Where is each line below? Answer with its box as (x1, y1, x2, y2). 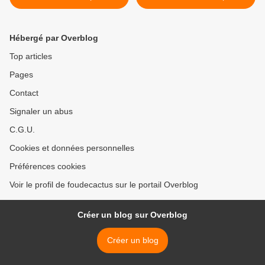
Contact (9, 88, 38, 98)
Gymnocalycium (166, 2, 226, 12)
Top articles (9, 51, 52, 62)
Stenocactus (46, 2, 92, 12)
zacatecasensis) (39, 14, 99, 24)
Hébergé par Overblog (9, 33, 98, 43)
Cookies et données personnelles (9, 143, 134, 153)
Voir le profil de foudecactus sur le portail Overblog (9, 180, 198, 190)
